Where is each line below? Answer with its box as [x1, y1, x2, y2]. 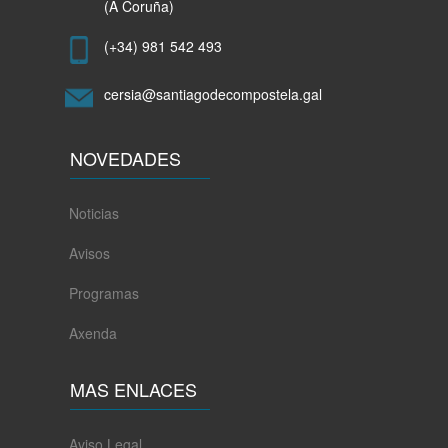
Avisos [68, 242, 110, 263]
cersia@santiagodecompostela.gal [103, 83, 322, 104]
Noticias [68, 202, 119, 223]
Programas [68, 282, 139, 303]
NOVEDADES [69, 144, 181, 171]
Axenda [68, 322, 117, 343]
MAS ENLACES [69, 375, 197, 402]
